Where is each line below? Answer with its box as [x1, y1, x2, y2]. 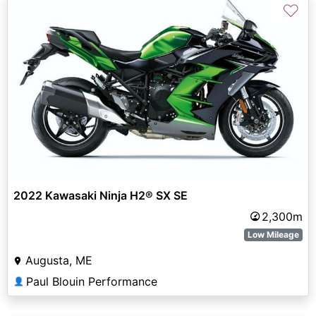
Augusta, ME [25, 253, 92, 267]
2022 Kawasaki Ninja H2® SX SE [13, 188, 188, 202]
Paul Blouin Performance [26, 274, 157, 288]
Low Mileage [248, 229, 300, 240]
